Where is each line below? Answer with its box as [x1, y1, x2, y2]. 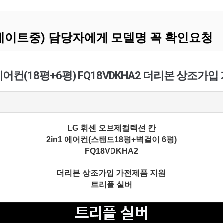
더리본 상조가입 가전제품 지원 [56, 169, 166, 177]
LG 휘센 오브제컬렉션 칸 [67, 124, 156, 132]
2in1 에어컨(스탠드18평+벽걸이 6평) [46, 135, 177, 144]
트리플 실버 [91, 180, 132, 189]
